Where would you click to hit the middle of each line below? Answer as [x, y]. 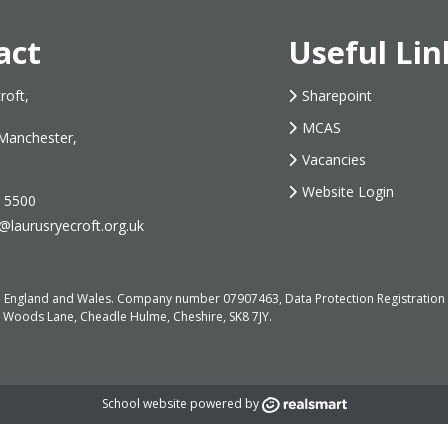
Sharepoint [336, 95]
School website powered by [180, 403]
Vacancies [333, 159]
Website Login [347, 191]
